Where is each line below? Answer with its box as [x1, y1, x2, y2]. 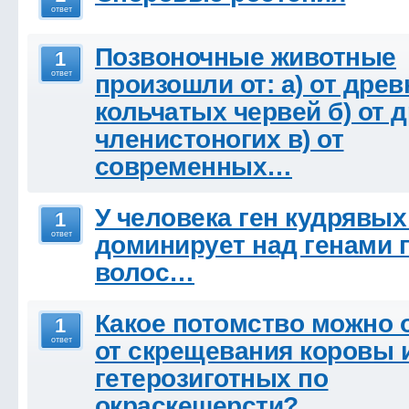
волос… [95, 258, 194, 287]
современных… [95, 152, 292, 181]
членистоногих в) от [95, 125, 344, 153]
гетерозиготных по [95, 364, 329, 393]
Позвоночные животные [95, 43, 396, 71]
